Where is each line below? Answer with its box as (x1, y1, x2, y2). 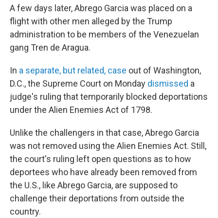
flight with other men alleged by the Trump (10, 16, 172, 26)
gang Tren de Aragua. (10, 42, 91, 53)
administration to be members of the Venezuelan (10, 29, 199, 39)
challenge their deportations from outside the (10, 193, 184, 203)
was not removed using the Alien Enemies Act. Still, (10, 141, 206, 151)
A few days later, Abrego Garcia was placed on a (10, 3, 192, 13)
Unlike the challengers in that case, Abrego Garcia (10, 127, 199, 138)
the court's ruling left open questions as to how (10, 154, 191, 164)
